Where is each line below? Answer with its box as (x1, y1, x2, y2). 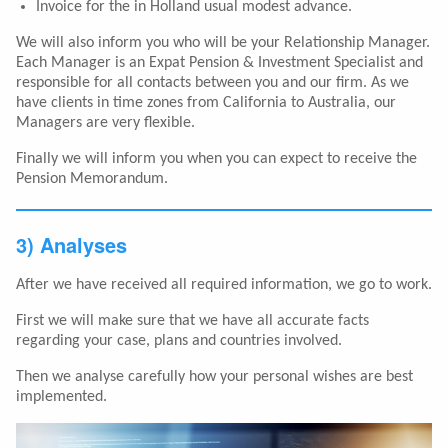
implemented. (16, 389, 107, 406)
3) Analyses (16, 230, 127, 260)
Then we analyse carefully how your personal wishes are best (16, 369, 413, 386)
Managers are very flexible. (16, 115, 195, 132)
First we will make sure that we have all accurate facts (16, 313, 369, 330)
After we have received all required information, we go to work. (16, 277, 432, 294)
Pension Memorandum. (16, 171, 168, 188)
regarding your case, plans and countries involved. (16, 333, 342, 350)
